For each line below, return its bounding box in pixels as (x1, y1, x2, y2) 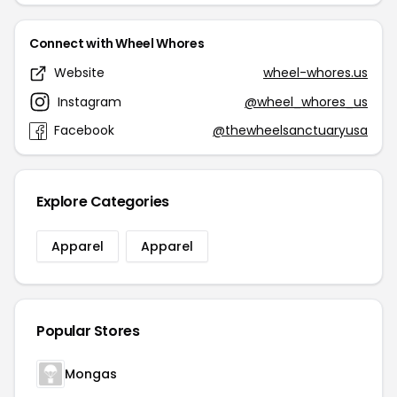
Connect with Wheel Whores (29, 35, 205, 52)
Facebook (54, 121, 114, 139)
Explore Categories (36, 191, 169, 212)
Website (54, 64, 105, 82)
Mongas (65, 365, 117, 383)
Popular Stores (36, 321, 140, 341)
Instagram (58, 92, 121, 111)
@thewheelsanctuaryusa (213, 121, 368, 139)
